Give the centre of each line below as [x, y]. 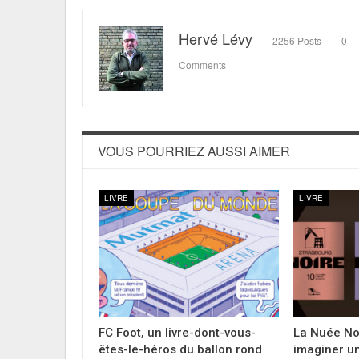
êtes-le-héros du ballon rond [180, 349]
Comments [202, 65]
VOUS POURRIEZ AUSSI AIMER [194, 151]
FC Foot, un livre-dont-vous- [177, 332]
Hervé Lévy [216, 38]
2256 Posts [297, 41]
